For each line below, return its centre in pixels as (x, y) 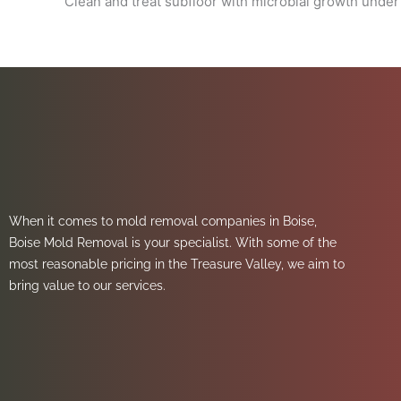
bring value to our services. (89, 285)
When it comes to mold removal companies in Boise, (163, 221)
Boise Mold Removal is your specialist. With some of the (173, 242)
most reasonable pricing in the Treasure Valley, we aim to (177, 264)
